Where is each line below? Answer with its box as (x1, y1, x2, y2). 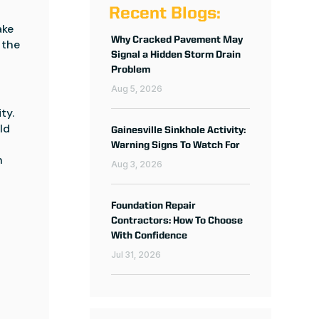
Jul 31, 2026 (110, 249, 161, 260)
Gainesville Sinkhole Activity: (110, 125, 246, 135)
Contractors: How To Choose (110, 215, 243, 226)
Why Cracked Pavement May (110, 34, 243, 45)
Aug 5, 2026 (110, 83, 162, 94)
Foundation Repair (110, 200, 196, 211)
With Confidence (110, 230, 187, 241)
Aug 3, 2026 (110, 158, 162, 169)
